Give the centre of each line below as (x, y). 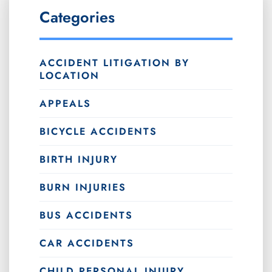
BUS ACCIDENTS (86, 215)
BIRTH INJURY (79, 159)
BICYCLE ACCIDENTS (98, 131)
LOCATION (70, 75)
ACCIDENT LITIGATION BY (114, 63)
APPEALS (65, 103)
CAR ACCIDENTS (87, 243)
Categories (77, 17)
